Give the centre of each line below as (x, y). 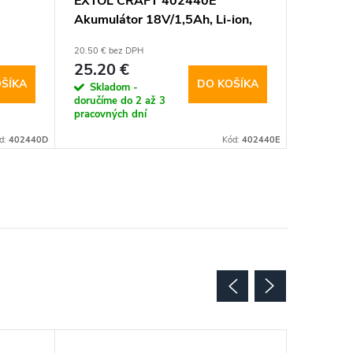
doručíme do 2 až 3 (120, 101)
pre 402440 (109, 39)
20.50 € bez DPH (109, 51)
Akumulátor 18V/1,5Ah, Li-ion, (163, 20)
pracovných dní (110, 115)
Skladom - (114, 88)
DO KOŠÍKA (228, 84)
